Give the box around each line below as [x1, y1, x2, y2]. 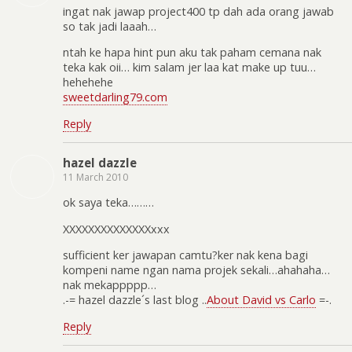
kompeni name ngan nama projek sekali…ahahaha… [63, 262, 330, 278]
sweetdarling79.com [63, 90, 167, 105]
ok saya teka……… [63, 195, 154, 211]
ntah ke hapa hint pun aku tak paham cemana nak [63, 45, 321, 60]
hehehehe [63, 75, 113, 90]
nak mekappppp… [63, 277, 156, 293]
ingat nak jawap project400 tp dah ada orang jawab [63, 3, 334, 19]
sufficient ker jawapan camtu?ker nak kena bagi [63, 247, 308, 263]
